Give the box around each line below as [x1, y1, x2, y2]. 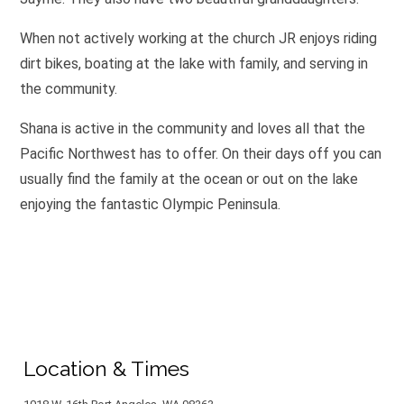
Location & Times [23, 355, 190, 381]
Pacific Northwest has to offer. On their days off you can [19, 145, 381, 163]
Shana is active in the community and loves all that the [19, 120, 365, 138]
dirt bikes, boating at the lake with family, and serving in [19, 55, 368, 73]
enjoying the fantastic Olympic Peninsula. [19, 196, 280, 214]
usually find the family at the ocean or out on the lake [19, 170, 358, 188]
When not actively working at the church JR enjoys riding [19, 30, 377, 48]
